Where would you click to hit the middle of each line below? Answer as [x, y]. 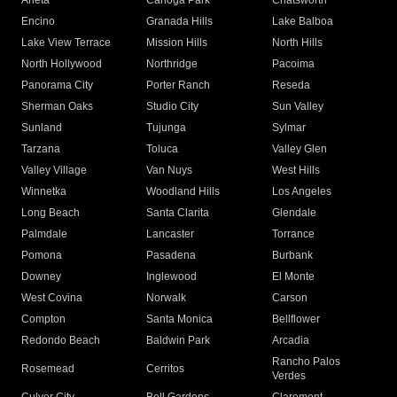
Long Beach [51, 213]
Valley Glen [299, 149]
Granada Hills [180, 22]
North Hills [297, 43]
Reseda [291, 86]
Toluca [163, 149]
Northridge [172, 64]
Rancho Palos [306, 362]
